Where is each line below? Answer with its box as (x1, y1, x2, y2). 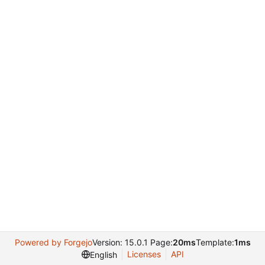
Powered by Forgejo (14, 237, 92, 247)
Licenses (127, 249, 161, 259)
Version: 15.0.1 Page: (92, 237, 173, 247)
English (89, 249, 117, 260)
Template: (195, 237, 234, 247)
